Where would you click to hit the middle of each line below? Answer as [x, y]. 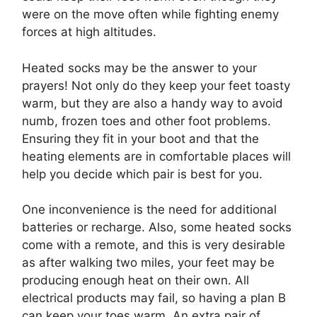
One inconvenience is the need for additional [149, 210]
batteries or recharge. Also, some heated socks [157, 227]
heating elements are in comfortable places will [156, 156]
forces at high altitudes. [89, 32]
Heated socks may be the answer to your [139, 68]
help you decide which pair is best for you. [142, 174]
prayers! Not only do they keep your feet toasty [156, 85]
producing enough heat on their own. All [136, 281]
